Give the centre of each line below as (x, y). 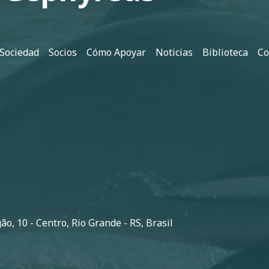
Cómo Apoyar (116, 52)
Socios (63, 52)
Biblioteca (225, 52)
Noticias (174, 52)
